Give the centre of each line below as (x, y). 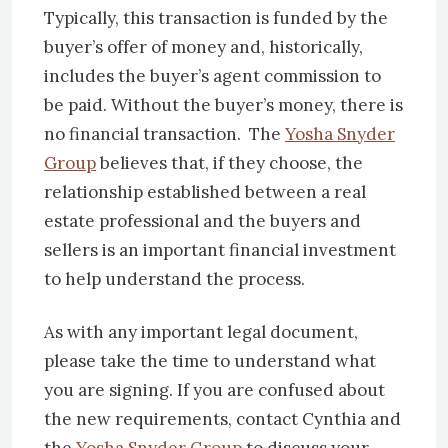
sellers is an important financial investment (220, 250)
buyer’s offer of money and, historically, (203, 47)
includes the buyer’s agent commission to (212, 76)
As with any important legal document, (201, 332)
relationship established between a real (205, 192)
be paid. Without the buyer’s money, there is (223, 105)
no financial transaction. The (164, 134)
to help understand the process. (174, 279)
